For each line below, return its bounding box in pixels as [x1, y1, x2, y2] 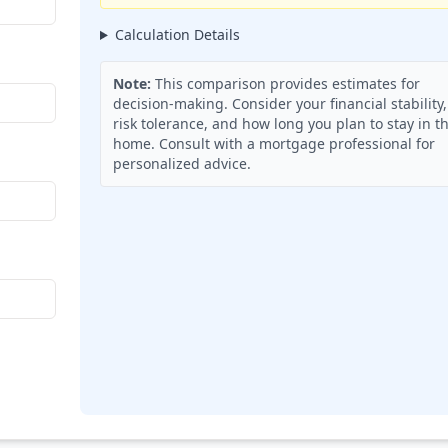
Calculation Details [114, 25, 240, 44]
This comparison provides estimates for [151, 74, 420, 93]
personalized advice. [113, 154, 251, 173]
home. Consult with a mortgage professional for [113, 134, 435, 153]
